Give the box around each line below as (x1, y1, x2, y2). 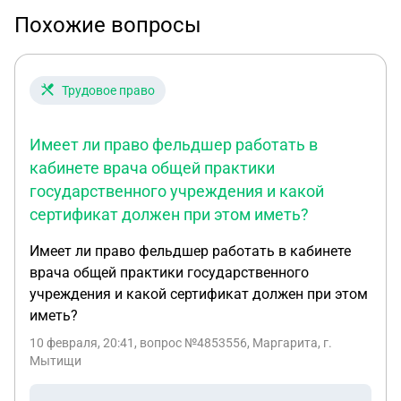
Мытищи (30, 354, 81, 368)
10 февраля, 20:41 (30, 336, 134, 350)
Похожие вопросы (14, 13, 201, 38)
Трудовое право (62, 83, 155, 98)
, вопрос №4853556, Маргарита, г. (134, 336, 332, 350)
